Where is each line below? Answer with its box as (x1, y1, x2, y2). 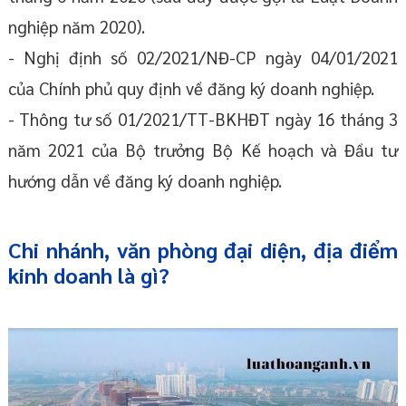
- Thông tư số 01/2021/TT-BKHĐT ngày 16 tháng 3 (7, 107, 399, 130)
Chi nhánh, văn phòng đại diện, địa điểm (7, 235, 399, 263)
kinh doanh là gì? (7, 260, 169, 288)
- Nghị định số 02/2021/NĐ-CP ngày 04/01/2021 (7, 45, 399, 68)
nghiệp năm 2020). (7, 14, 145, 37)
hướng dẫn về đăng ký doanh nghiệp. (7, 169, 282, 191)
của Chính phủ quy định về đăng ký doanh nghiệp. (7, 76, 374, 99)
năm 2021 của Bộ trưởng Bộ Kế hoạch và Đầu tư (7, 138, 399, 160)
